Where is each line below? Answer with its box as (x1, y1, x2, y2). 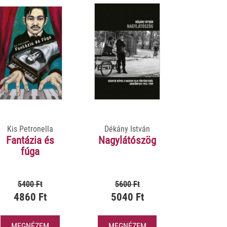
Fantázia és (6, 134, 54, 146)
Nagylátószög (98, 134, 156, 146)
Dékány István (104, 124, 150, 134)
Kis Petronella (7, 124, 53, 134)
